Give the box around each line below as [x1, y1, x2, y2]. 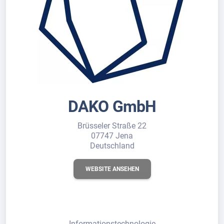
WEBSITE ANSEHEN [85, 165, 139, 172]
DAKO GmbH [67, 97, 156, 116]
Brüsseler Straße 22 [77, 121, 146, 130]
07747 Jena [91, 131, 133, 140]
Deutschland [89, 141, 134, 150]
